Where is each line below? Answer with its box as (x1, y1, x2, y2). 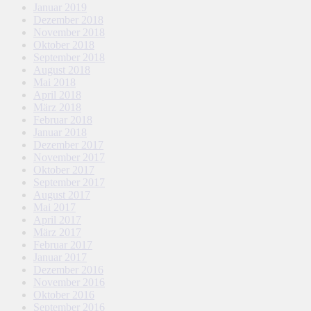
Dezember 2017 (33, 139, 103, 151)
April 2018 (33, 89, 81, 101)
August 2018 (33, 64, 90, 76)
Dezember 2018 (33, 14, 103, 26)
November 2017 (33, 151, 105, 163)
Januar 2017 (33, 251, 87, 263)
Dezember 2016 (33, 264, 103, 276)
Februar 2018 (33, 114, 92, 126)
